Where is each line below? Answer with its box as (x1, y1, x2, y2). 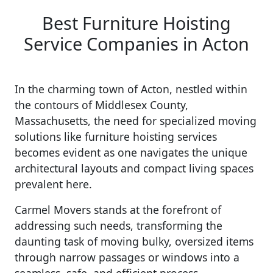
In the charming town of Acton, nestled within (15, 82, 247, 97)
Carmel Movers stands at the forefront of (15, 202, 221, 218)
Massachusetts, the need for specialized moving (15, 113, 257, 129)
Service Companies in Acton (24, 32, 249, 56)
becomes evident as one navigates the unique (15, 145, 247, 160)
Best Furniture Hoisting (42, 11, 231, 35)
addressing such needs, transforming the (15, 218, 222, 233)
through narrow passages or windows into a (15, 250, 239, 265)
